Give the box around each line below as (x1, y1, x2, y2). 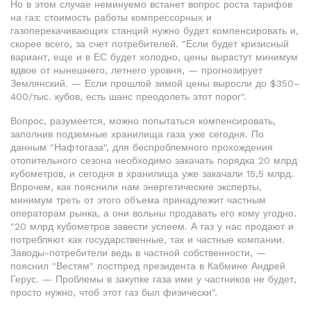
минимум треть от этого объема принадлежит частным (10, 194, 266, 205)
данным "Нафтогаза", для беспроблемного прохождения (10, 142, 273, 153)
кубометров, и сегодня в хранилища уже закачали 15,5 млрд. (10, 168, 294, 179)
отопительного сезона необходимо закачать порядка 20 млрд (10, 155, 297, 166)
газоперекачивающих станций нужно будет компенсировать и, (10, 25, 299, 36)
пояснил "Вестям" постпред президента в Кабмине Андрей (10, 260, 285, 271)
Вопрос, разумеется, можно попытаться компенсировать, (10, 115, 276, 126)
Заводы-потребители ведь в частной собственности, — (10, 247, 266, 258)
